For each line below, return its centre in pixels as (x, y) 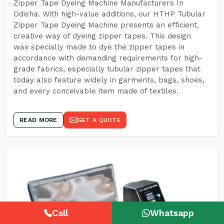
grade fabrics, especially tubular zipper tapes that (107, 69)
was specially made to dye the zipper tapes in (99, 47)
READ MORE (38, 120)
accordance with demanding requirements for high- (108, 58)
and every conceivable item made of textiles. (96, 91)
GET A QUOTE (99, 120)
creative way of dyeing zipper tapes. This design (102, 36)
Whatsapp (172, 213)
